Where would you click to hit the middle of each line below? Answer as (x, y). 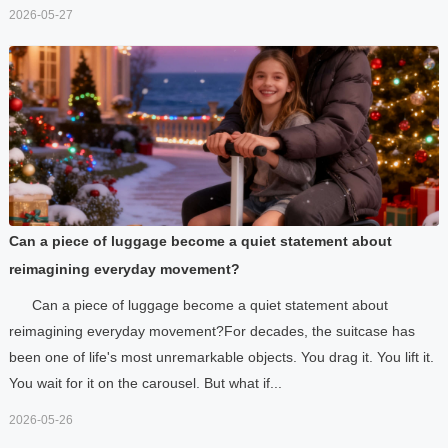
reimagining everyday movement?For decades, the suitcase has (211, 330)
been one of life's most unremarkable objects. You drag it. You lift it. (221, 356)
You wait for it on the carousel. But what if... (145, 382)
